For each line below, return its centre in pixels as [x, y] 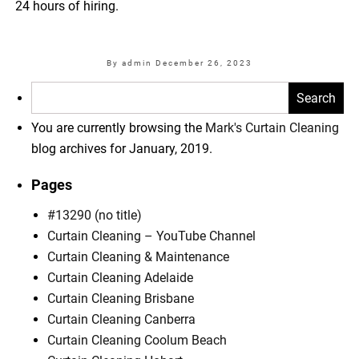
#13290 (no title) [95, 215]
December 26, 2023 [204, 63]
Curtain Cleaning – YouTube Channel [152, 236]
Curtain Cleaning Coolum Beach [137, 340]
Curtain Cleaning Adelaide [121, 277]
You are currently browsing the [119, 127]
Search [50, 87]
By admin [131, 63]
